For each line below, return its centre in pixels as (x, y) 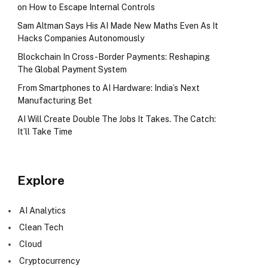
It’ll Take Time (45, 132)
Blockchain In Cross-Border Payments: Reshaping (114, 57)
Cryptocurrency (49, 261)
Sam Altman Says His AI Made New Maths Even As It (118, 26)
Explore (41, 181)
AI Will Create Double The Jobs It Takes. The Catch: (117, 119)
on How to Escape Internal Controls (86, 7)
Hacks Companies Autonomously (81, 39)
